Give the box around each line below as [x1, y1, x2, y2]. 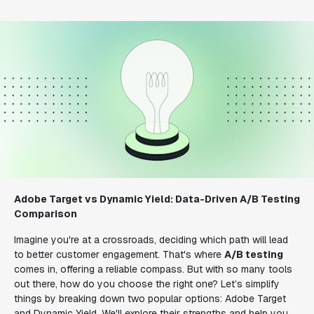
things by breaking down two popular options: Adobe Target [14, 292, 286, 305]
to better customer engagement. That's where [14, 248, 224, 261]
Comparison [14, 207, 77, 220]
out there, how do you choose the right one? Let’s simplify [14, 278, 280, 290]
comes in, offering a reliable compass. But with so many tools [14, 263, 292, 275]
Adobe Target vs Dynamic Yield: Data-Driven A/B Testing [14, 193, 300, 205]
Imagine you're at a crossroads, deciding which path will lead [14, 233, 288, 246]
